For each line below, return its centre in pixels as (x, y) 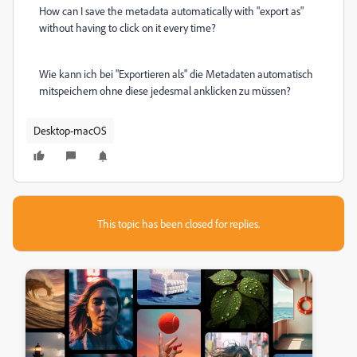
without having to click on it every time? (127, 27)
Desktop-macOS (70, 130)
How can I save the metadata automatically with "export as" (171, 11)
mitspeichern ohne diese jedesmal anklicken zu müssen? (165, 90)
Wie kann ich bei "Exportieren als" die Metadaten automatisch (176, 74)
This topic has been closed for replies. (178, 224)
